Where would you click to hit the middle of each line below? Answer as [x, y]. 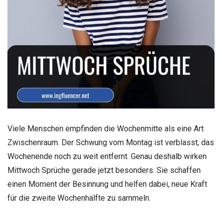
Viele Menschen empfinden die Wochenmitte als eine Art [106, 129]
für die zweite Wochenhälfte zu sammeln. [79, 198]
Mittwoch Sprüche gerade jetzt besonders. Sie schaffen [104, 170]
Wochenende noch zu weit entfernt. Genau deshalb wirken [107, 156]
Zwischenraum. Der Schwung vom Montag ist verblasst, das [111, 142]
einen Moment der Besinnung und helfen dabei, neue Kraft [107, 184]
